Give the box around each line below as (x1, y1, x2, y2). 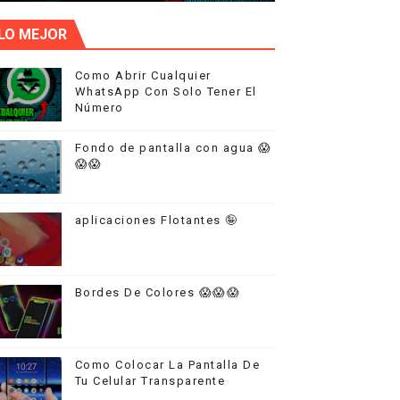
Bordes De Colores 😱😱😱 (74, 286, 241, 300)
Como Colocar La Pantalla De (74, 358, 261, 372)
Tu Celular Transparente (74, 374, 226, 388)
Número (74, 101, 124, 115)
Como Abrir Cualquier (74, 69, 212, 83)
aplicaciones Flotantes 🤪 (74, 213, 238, 228)
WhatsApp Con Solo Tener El (74, 85, 257, 99)
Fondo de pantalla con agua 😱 (74, 141, 272, 155)
